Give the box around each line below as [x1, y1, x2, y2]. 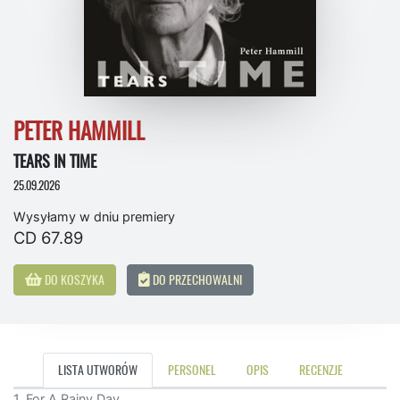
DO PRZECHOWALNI [150, 271, 242, 289]
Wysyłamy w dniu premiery [13, 209, 175, 225]
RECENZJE [298, 361, 343, 379]
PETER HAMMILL [13, 116, 145, 147]
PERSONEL [167, 361, 216, 379]
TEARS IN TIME [13, 150, 96, 173]
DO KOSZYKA [42, 271, 104, 289]
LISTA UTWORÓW [57, 361, 137, 379]
